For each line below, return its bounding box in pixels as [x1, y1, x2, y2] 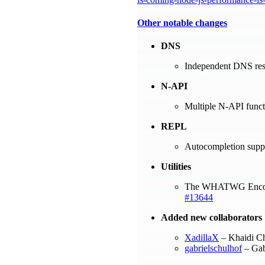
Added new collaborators [161, 212, 262, 223]
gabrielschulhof [185, 243, 242, 254]
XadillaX [185, 232, 219, 243]
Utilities [161, 161, 191, 172]
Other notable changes [137, 18, 227, 28]
